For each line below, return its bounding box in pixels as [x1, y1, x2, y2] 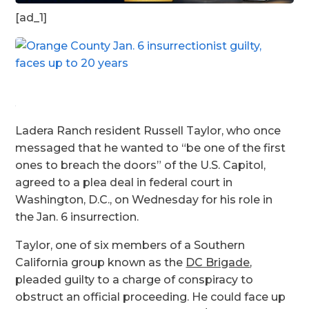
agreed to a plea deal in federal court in [15, 176, 233, 190]
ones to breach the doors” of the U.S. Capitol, [15, 159, 266, 172]
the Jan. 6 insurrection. [15, 210, 139, 224]
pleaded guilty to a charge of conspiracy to [15, 273, 254, 287]
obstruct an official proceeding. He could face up [15, 290, 286, 304]
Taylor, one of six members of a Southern [15, 239, 246, 252]
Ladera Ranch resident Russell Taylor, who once [15, 124, 281, 138]
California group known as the [15, 256, 186, 270]
